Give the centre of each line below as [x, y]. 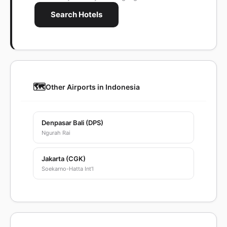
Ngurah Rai [56, 133]
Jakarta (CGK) [64, 159]
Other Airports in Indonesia [93, 87]
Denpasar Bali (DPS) [72, 123]
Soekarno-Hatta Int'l [68, 169]
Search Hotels [77, 14]
